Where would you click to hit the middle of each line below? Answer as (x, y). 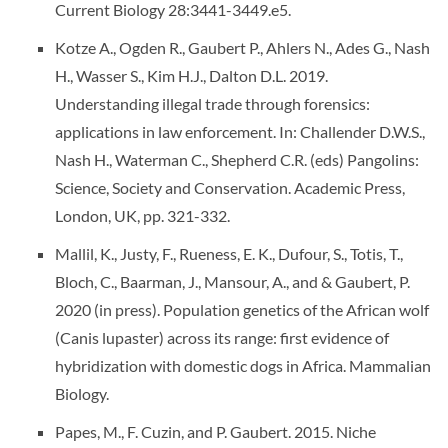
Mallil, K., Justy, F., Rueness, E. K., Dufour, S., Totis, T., (229, 253)
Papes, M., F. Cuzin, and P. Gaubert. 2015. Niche (215, 431)
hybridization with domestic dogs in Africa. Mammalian (243, 365)
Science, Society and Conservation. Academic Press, (230, 187)
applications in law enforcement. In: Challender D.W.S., (240, 131)
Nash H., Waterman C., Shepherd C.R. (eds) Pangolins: (237, 159)
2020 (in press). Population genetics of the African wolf (242, 309)
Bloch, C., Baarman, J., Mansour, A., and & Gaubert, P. (232, 281)
